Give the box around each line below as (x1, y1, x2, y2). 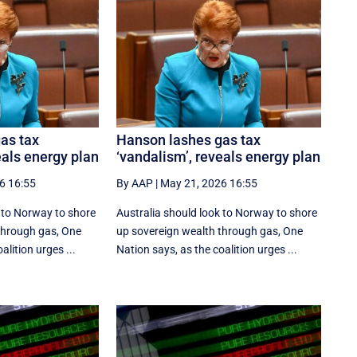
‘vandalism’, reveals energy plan (116, 147, 321, 165)
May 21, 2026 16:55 (160, 176, 258, 190)
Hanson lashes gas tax (116, 131, 261, 148)
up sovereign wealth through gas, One (116, 224, 304, 237)
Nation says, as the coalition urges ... (116, 242, 298, 256)
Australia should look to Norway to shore (116, 206, 318, 219)
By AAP (116, 176, 154, 190)
